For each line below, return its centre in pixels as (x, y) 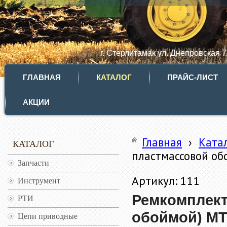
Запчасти (33, 163)
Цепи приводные (48, 216)
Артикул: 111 (166, 180)
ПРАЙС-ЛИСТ (193, 77)
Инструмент (39, 181)
